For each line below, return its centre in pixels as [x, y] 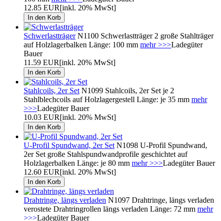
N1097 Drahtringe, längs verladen [160, 200]
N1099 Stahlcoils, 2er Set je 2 [127, 90]
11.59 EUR [41, 62]
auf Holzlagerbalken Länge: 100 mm [82, 44]
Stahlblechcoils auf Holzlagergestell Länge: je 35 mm [108, 99]
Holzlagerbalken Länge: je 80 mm [78, 163]
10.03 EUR [42, 117]
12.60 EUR [42, 172]
